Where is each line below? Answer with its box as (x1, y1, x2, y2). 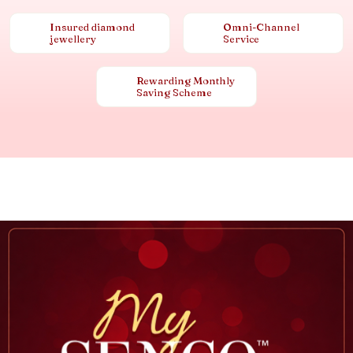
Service (223, 32, 259, 45)
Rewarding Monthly (136, 73, 235, 87)
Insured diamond (50, 20, 135, 33)
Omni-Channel (223, 20, 299, 33)
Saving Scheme (136, 85, 212, 98)
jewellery (50, 32, 96, 45)
